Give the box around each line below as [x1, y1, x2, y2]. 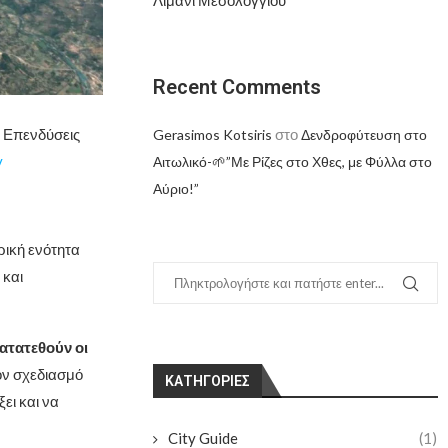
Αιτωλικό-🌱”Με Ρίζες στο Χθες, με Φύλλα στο [153, 152, 433, 170]
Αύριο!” [153, 179, 200, 197]
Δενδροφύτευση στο [301, 125, 428, 143]
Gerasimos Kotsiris [153, 125, 273, 143]
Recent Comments [153, 74, 322, 99]
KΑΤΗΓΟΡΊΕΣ [165, 372, 251, 389]
